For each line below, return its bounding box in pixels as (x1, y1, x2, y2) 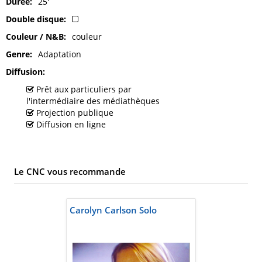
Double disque (6, 13, 64, 25)
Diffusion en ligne (34, 119, 108, 130)
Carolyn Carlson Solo (70, 204, 157, 216)
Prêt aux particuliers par (34, 84, 132, 95)
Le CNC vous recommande (14, 166, 126, 178)
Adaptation (38, 49, 81, 60)
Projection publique (34, 107, 116, 119)
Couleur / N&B (6, 31, 64, 43)
